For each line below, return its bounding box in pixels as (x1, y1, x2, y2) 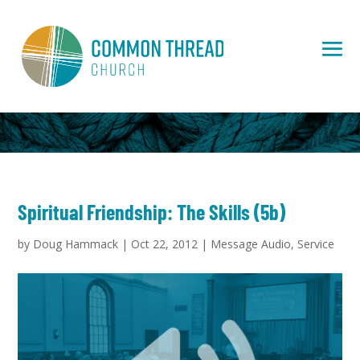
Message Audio (211, 236, 292, 252)
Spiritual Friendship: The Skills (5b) (18, 199, 286, 224)
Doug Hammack (33, 236, 119, 252)
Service (297, 236, 335, 252)
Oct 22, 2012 (131, 236, 198, 252)
